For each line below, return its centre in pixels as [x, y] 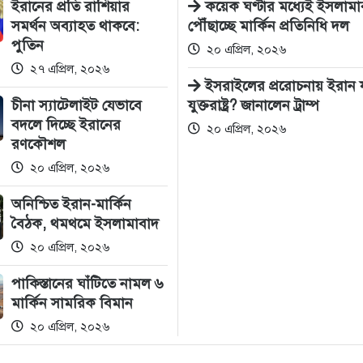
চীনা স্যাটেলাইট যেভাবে [77, 105]
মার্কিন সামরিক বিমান [72, 303]
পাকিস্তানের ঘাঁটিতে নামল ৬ [88, 284]
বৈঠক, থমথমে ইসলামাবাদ [85, 224]
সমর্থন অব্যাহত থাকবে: [75, 26]
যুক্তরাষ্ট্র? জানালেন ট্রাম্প [254, 105]
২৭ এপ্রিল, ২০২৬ [68, 69]
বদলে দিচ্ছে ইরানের [66, 125]
